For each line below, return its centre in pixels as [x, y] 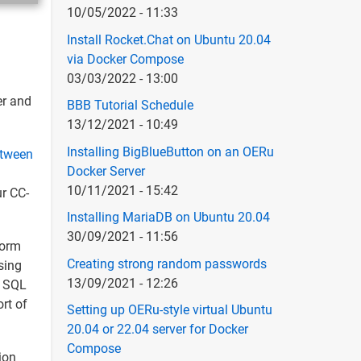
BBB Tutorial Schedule [130, 106]
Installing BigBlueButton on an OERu [170, 151]
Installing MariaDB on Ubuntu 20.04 [168, 218]
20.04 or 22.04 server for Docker [157, 330]
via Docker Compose [125, 59]
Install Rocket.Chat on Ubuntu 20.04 [168, 39]
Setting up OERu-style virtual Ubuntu [169, 310]
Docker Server [106, 171]
